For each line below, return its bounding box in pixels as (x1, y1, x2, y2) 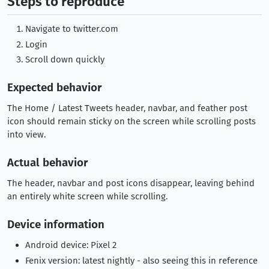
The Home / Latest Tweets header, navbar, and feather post (7, 103, 247, 114)
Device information (7, 217, 104, 232)
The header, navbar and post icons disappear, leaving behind (7, 178, 255, 189)
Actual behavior (7, 156, 88, 170)
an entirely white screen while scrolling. (7, 191, 168, 202)
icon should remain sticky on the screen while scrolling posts (7, 116, 256, 127)
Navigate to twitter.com (25, 23, 118, 34)
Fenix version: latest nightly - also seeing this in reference (25, 255, 258, 266)
